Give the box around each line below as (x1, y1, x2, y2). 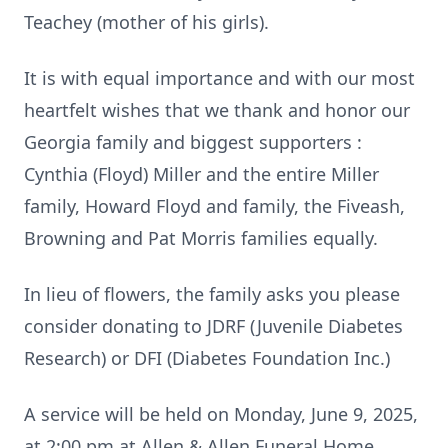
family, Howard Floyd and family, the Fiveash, (24, 194, 405, 218)
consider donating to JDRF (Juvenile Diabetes (24, 314, 403, 338)
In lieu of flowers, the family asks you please (24, 282, 400, 306)
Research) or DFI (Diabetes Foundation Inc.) (24, 346, 390, 370)
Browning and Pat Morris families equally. (24, 226, 378, 250)
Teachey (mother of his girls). (24, 10, 269, 34)
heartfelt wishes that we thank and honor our (24, 98, 410, 122)
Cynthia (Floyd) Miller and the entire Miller (24, 162, 379, 186)
